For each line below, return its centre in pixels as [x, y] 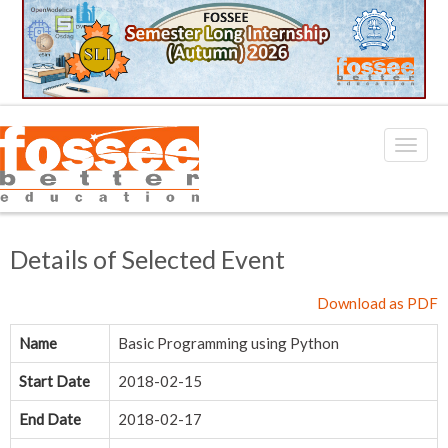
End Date [50, 419]
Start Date [54, 381]
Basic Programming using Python [228, 343]
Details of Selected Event [147, 259]
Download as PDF [377, 303]
